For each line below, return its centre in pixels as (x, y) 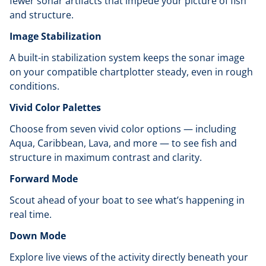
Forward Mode (44, 179)
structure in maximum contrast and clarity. (107, 157)
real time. (32, 214)
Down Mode (38, 236)
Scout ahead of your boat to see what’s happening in (127, 200)
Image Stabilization (56, 36)
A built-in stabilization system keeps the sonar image (127, 58)
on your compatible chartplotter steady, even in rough (131, 72)
